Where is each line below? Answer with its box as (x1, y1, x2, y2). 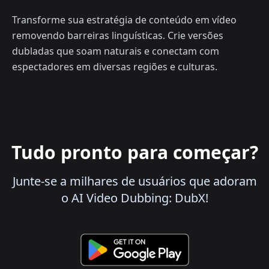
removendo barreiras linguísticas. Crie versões (12, 29, 223, 43)
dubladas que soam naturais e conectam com (12, 44, 219, 58)
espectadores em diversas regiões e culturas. (12, 60, 217, 74)
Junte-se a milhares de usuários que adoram (12, 173, 257, 190)
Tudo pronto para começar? (11, 140, 258, 165)
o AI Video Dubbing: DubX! (61, 190, 208, 207)
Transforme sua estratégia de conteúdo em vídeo (12, 13, 237, 27)
